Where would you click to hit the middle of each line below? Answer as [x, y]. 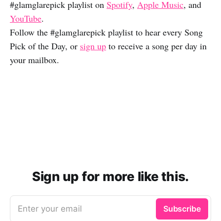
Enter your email [50, 209]
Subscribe [182, 209]
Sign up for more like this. [110, 177]
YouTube [26, 18]
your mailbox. [35, 60]
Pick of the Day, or [45, 46]
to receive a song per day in [156, 46]
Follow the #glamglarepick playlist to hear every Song [106, 32]
